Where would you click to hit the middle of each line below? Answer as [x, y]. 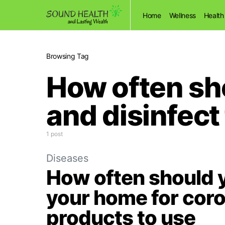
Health [214, 15]
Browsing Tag [68, 56]
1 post [54, 134]
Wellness [182, 15]
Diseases [67, 158]
